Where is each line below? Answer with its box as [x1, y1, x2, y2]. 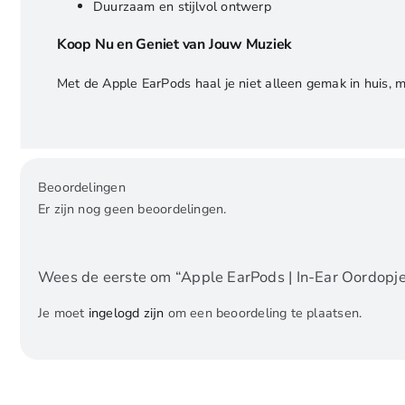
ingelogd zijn [88, 304, 165, 323]
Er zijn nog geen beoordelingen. [37, 200, 227, 219]
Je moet [37, 304, 89, 323]
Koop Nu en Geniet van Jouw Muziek [56, 34, 292, 55]
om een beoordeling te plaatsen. [164, 304, 363, 323]
